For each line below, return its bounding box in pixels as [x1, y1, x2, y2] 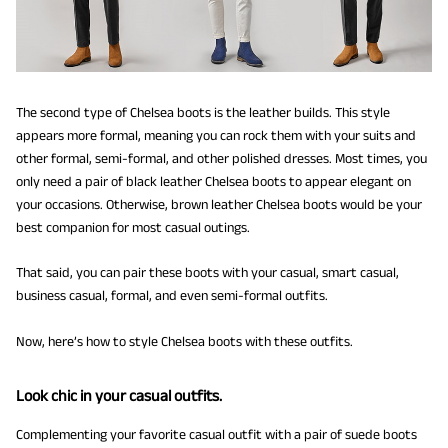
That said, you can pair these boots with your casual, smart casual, [16, 264, 399, 281]
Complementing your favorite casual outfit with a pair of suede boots [16, 426, 417, 443]
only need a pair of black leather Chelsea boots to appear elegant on [16, 173, 411, 190]
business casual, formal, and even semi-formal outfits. [16, 287, 334, 304]
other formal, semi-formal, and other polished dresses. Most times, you [16, 150, 427, 167]
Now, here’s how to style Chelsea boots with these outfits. [16, 332, 353, 349]
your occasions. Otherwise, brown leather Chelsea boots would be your [16, 196, 422, 213]
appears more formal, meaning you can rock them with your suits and [16, 127, 416, 144]
